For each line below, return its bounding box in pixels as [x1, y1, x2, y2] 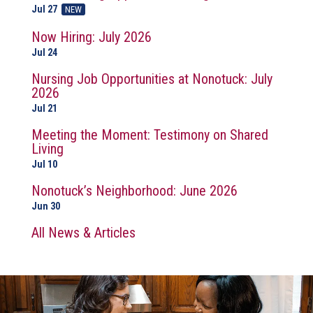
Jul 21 [31, 103, 57, 114]
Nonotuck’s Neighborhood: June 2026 [31, 182, 238, 199]
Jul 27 [31, 3, 59, 15]
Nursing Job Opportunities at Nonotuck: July [31, 71, 272, 87]
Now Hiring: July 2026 [31, 29, 152, 45]
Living [31, 140, 64, 157]
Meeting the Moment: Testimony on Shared [31, 126, 268, 143]
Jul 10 [31, 159, 57, 170]
